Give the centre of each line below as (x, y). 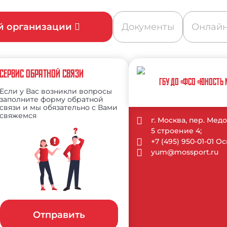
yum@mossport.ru (185, 152)
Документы (148, 27)
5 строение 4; (177, 130)
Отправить (59, 215)
